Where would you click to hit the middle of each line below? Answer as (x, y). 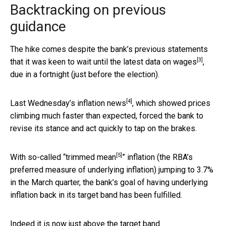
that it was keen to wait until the (67, 62)
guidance (38, 26)
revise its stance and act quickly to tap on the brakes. (103, 128)
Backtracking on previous (88, 10)
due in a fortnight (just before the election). (85, 74)
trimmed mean (91, 157)
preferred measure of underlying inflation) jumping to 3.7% (112, 169)
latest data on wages (160, 62)
